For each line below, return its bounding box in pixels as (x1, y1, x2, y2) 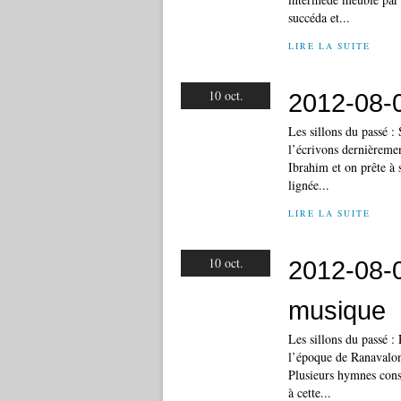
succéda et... (288, 9, 350, 26)
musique (288, 295, 386, 325)
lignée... (288, 176, 329, 193)
